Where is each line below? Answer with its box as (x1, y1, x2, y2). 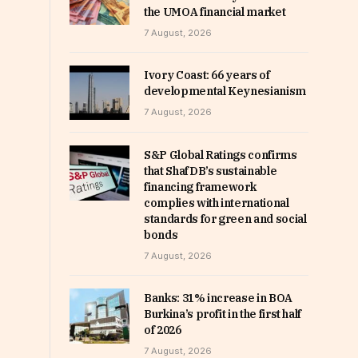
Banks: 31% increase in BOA (144, 291, 292, 306)
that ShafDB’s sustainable (144, 164, 277, 179)
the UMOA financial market (144, 5, 286, 20)
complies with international (144, 196, 289, 211)
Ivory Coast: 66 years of (144, 68, 270, 83)
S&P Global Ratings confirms (144, 148, 297, 163)
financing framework (144, 180, 257, 195)
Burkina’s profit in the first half (144, 307, 302, 322)
